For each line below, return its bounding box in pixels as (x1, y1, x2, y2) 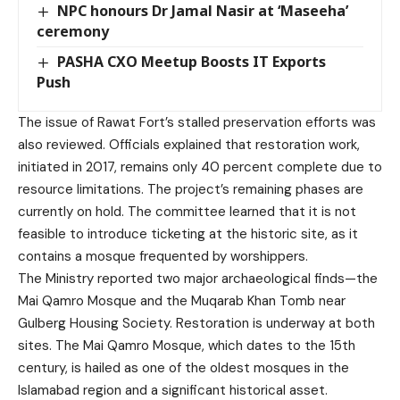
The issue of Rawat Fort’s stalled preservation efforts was (18, 112, 376, 131)
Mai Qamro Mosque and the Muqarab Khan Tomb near (18, 291, 346, 310)
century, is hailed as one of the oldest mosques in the (18, 358, 349, 377)
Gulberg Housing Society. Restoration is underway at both (18, 313, 375, 332)
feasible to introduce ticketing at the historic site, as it (18, 224, 358, 243)
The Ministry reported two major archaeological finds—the (18, 269, 378, 287)
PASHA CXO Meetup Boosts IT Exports (57, 51, 327, 71)
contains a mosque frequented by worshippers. (18, 246, 308, 265)
